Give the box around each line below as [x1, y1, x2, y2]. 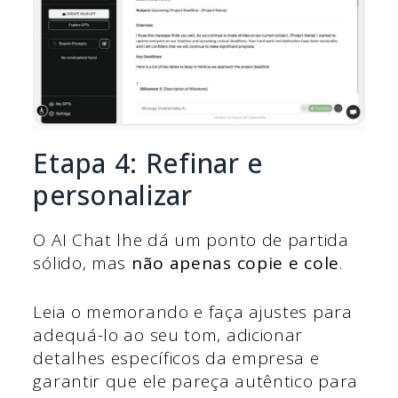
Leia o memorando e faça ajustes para [33, 299, 353, 323]
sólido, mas [33, 251, 131, 275]
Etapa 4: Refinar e [33, 145, 264, 182]
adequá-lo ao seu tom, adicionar [33, 322, 304, 346]
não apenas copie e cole [131, 251, 339, 275]
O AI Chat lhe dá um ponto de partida [33, 228, 349, 252]
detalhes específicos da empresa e [33, 346, 320, 370]
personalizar [33, 177, 193, 214]
